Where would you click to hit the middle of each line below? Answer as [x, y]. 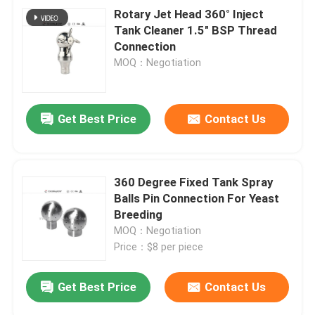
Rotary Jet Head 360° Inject [189, 14]
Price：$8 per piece [159, 246]
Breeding [139, 214]
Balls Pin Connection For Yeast [197, 198]
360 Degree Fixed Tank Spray [194, 182]
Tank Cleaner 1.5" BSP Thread [196, 30]
